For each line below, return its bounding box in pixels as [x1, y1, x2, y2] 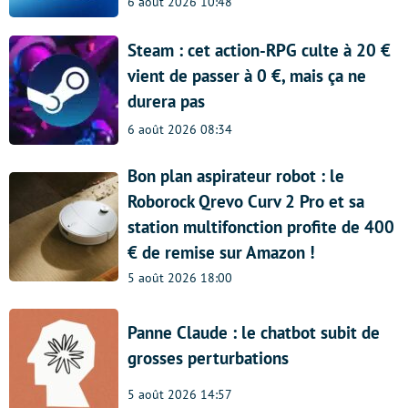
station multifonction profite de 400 [127, 215, 394, 238]
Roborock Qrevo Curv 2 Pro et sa [127, 189, 364, 212]
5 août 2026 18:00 [127, 269, 232, 286]
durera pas [127, 90, 205, 113]
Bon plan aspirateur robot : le [127, 164, 344, 187]
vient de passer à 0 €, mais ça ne [127, 65, 366, 87]
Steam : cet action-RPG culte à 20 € [127, 39, 391, 62]
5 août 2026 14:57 [127, 385, 232, 403]
